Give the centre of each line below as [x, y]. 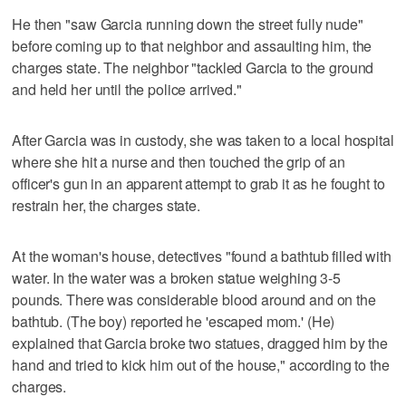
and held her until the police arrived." [127, 89]
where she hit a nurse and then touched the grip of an [179, 161]
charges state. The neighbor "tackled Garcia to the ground [193, 67]
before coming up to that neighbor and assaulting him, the [192, 45]
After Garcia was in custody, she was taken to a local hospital [203, 140]
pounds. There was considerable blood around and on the [194, 299]
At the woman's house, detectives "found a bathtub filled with [202, 256]
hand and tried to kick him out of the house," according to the [201, 364]
